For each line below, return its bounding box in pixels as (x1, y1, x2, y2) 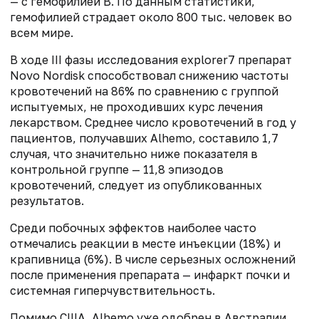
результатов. (10, 193, 84, 208)
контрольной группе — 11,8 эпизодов (10, 162, 224, 177)
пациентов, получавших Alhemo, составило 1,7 (10, 130, 278, 145)
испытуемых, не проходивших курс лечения (10, 99, 263, 114)
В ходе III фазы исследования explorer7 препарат (10, 52, 292, 67)
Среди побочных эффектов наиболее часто (10, 220, 256, 235)
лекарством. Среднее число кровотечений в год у (10, 115, 296, 130)
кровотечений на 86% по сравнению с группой (10, 83, 278, 98)
